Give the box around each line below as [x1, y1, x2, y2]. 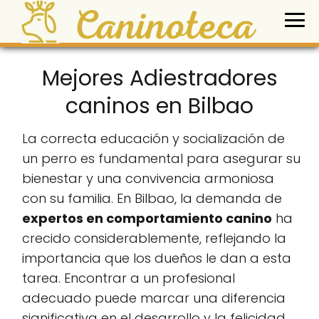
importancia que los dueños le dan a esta [22, 249, 291, 268]
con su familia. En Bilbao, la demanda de [22, 189, 282, 208]
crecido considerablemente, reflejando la [22, 229, 286, 248]
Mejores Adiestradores [41, 63, 278, 94]
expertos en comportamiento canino [22, 209, 272, 228]
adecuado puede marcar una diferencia [22, 289, 286, 308]
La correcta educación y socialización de [22, 130, 285, 148]
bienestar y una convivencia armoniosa [22, 169, 274, 188]
